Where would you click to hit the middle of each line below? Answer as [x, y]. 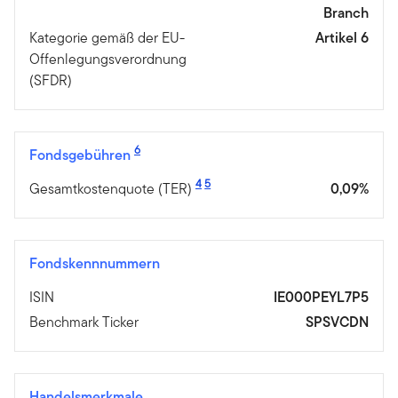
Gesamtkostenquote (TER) [111, 188]
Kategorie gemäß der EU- [107, 37]
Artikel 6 [342, 37]
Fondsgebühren [82, 155]
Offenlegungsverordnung [108, 59]
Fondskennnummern [95, 263]
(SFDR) [51, 80]
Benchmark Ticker [84, 322]
